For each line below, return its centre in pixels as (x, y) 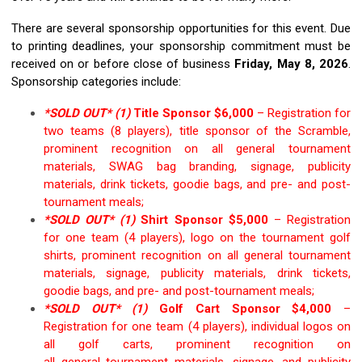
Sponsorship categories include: (96, 81)
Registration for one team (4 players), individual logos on (197, 326)
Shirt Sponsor (182, 219)
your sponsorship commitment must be (241, 46)
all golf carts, (110, 344)
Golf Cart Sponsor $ (223, 308)
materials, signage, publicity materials (154, 273)
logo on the (226, 237)
